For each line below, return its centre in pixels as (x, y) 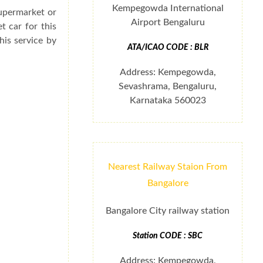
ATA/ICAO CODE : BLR (168, 48)
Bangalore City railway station (168, 210)
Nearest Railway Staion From (168, 166)
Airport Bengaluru (168, 23)
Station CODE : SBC (168, 235)
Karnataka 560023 (168, 101)
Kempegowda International (168, 9)
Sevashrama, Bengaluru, (168, 87)
